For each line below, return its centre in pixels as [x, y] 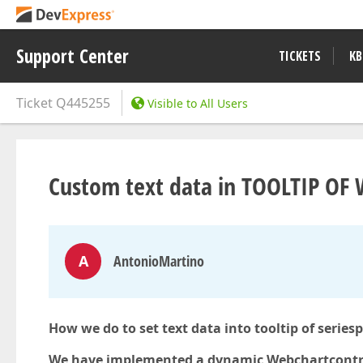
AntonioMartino [159, 261]
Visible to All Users [198, 103]
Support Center [73, 56]
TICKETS [300, 56]
